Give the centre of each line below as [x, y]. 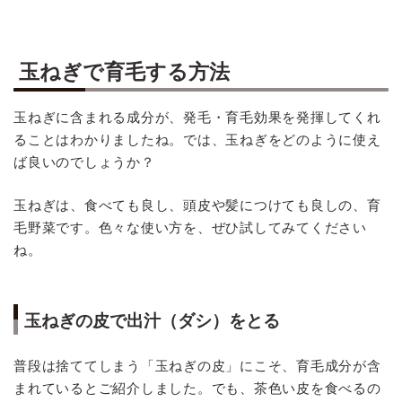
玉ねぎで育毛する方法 [124, 72]
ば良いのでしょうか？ [84, 162]
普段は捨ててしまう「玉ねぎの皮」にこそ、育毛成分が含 [197, 366]
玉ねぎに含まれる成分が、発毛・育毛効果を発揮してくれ [197, 118]
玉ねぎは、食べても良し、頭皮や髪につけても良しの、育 [197, 205]
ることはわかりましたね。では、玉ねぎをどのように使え [197, 140]
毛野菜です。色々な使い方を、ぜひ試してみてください [190, 228]
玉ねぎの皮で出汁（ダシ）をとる [152, 321]
